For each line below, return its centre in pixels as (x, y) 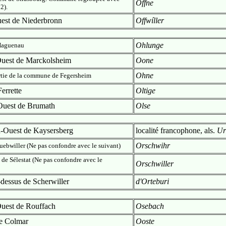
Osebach (150, 206)
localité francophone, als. (176, 130)
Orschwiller (155, 164)
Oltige (146, 91)
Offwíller (150, 20)
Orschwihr (153, 146)
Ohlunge (150, 45)
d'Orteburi (152, 181)
